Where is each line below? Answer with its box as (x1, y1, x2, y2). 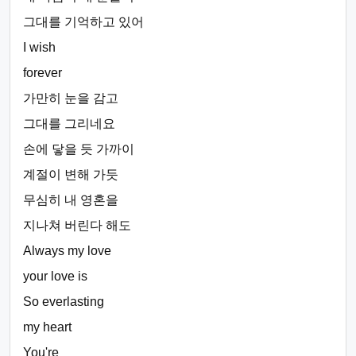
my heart (23, 320, 72, 334)
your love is (23, 269, 87, 283)
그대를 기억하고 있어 (23, 15, 144, 29)
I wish (23, 41, 56, 54)
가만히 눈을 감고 (23, 91, 118, 105)
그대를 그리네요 (23, 117, 115, 130)
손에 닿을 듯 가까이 (23, 142, 134, 156)
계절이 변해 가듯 (23, 168, 118, 181)
